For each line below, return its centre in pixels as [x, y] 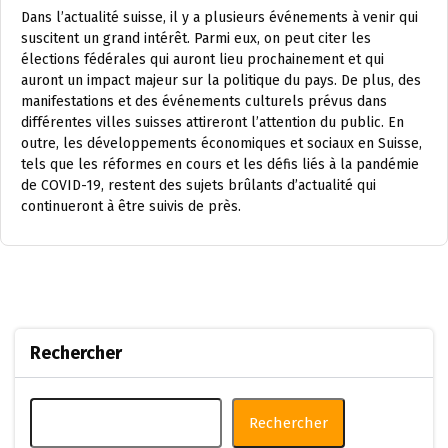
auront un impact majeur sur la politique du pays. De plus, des [221, 80]
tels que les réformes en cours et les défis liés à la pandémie [220, 164]
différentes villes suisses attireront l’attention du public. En [212, 122]
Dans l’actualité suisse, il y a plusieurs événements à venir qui [219, 17]
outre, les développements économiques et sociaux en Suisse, [221, 143]
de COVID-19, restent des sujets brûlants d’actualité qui [198, 185]
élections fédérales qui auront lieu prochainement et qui [202, 59]
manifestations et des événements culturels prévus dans [204, 101]
